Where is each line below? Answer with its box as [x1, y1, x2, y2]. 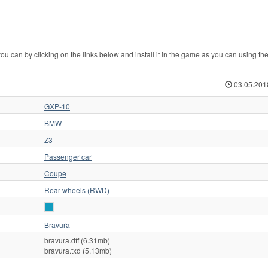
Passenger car [44, 151, 92, 162]
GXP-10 [44, 101, 70, 112]
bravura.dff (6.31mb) [44, 235, 110, 246]
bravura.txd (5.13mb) [44, 245, 112, 256]
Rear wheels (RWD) [44, 185, 109, 196]
